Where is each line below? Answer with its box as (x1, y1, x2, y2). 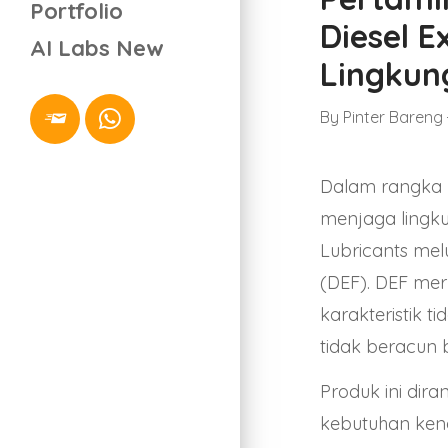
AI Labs (30, 33, 116, 62)
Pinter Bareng (343, 106, 443, 127)
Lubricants (320, 238, 408, 262)
